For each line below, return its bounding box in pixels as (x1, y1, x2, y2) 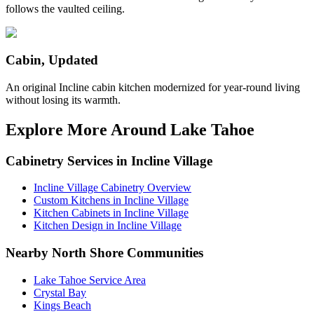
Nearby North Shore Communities (6, 245, 203, 260)
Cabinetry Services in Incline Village (6, 153, 212, 168)
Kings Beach (34, 299, 91, 311)
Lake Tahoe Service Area (34, 273, 146, 286)
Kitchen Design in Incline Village (34, 219, 182, 232)
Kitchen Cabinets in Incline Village (34, 207, 189, 219)
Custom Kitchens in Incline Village (34, 194, 189, 207)
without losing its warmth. (6, 93, 121, 106)
